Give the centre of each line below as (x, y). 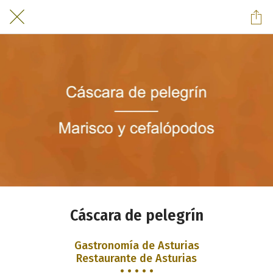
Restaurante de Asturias (136, 258)
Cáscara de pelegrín (136, 215)
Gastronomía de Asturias (136, 245)
